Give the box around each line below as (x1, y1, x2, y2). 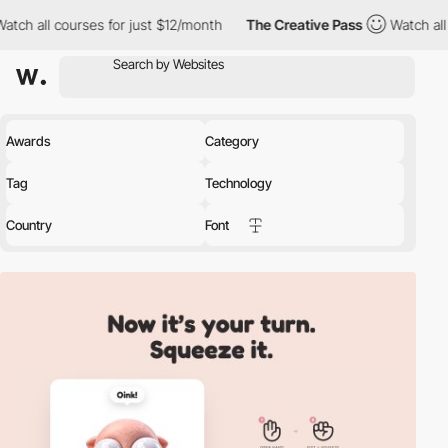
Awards (6, 133, 51, 149)
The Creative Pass (189, 16, 306, 33)
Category (205, 133, 259, 149)
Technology (205, 175, 272, 191)
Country (6, 217, 52, 233)
